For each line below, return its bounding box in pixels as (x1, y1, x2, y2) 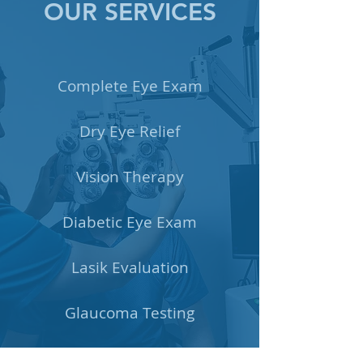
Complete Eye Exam (57, 75, 203, 96)
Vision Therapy (75, 166, 184, 187)
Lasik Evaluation (70, 257, 189, 278)
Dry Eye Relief (79, 121, 180, 142)
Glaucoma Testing (65, 302, 194, 323)
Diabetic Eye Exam (62, 211, 197, 233)
